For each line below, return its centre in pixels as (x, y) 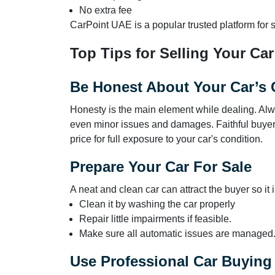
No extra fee (106, 10)
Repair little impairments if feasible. (155, 219)
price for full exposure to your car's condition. (166, 139)
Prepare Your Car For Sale (161, 166)
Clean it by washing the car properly (158, 204)
